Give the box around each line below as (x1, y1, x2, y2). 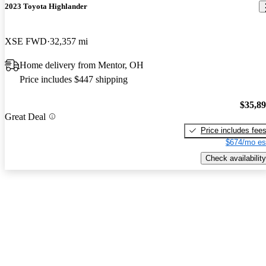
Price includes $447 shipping (20, 74, 128, 85)
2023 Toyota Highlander (5, 2, 87, 11)
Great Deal (5, 111, 46, 122)
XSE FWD (5, 36, 47, 47)
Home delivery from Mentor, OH (20, 60, 144, 71)
